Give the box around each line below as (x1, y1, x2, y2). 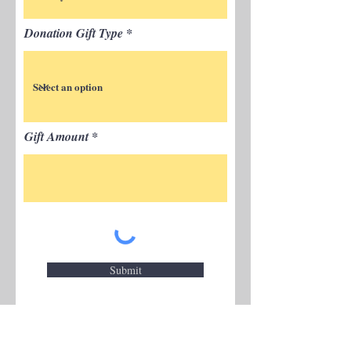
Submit (109, 262, 142, 277)
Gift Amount (24, 128, 89, 145)
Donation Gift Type (24, 24, 123, 42)
